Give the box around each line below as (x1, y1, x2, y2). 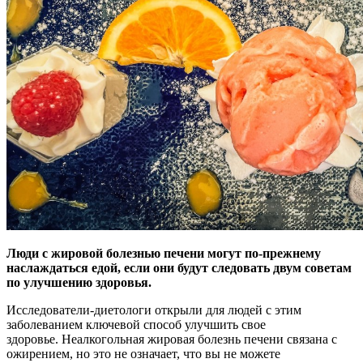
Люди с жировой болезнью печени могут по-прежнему (6, 246, 321, 260)
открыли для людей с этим (155, 302, 301, 317)
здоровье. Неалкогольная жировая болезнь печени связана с (6, 331, 337, 346)
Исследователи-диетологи (6, 302, 155, 317)
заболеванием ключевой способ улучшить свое (6, 317, 266, 331)
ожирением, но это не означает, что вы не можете (6, 346, 280, 361)
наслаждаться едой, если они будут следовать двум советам (6, 260, 352, 275)
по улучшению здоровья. (6, 275, 152, 289)
